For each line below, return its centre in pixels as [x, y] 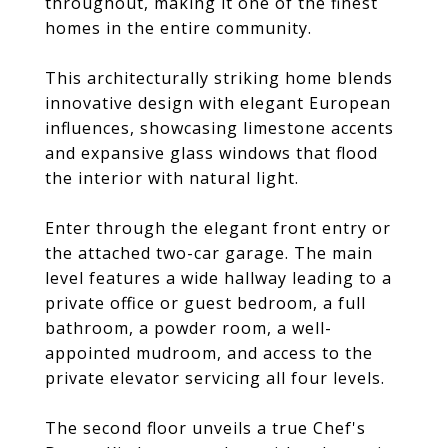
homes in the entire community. [178, 28]
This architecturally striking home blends [219, 78]
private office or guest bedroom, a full [205, 303]
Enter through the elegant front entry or [218, 228]
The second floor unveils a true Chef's [205, 428]
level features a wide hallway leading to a [218, 278]
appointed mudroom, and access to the [209, 353]
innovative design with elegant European [218, 103]
